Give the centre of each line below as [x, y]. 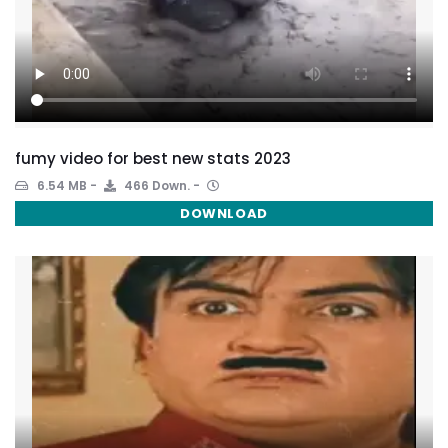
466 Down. [155, 185]
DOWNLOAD [224, 213]
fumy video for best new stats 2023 [153, 158]
